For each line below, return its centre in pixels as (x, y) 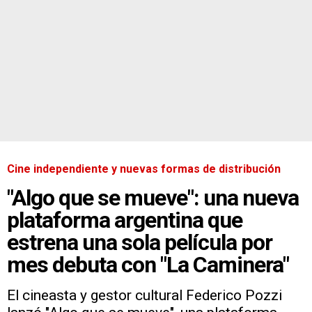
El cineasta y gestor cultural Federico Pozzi (145, 295)
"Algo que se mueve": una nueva (153, 197)
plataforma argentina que (125, 220)
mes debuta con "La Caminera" (148, 264)
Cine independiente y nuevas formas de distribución (144, 169)
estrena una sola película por (140, 242)
